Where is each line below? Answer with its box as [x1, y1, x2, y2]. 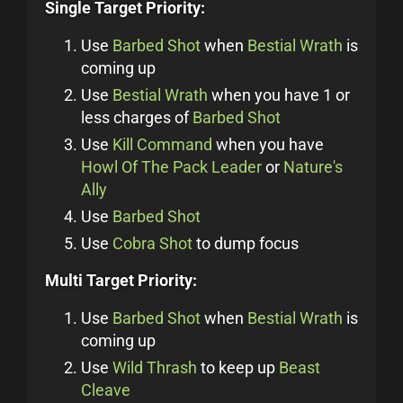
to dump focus [193, 234, 299, 253]
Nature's [283, 157, 343, 176]
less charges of [81, 108, 193, 127]
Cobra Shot [112, 234, 193, 253]
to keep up [197, 358, 279, 377]
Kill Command [112, 135, 212, 154]
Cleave [81, 381, 130, 399]
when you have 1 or [208, 85, 350, 104]
